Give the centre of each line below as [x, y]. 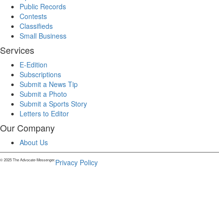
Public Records [43, 6]
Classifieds [36, 26]
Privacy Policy [77, 162]
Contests [33, 16]
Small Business [43, 36]
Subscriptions [40, 74]
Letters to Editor [44, 113]
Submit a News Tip [49, 84]
